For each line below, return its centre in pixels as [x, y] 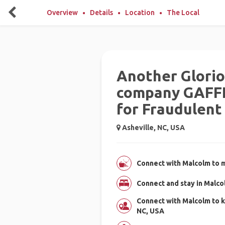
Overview [62, 13]
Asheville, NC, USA [152, 128]
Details [101, 13]
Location [140, 13]
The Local [183, 13]
